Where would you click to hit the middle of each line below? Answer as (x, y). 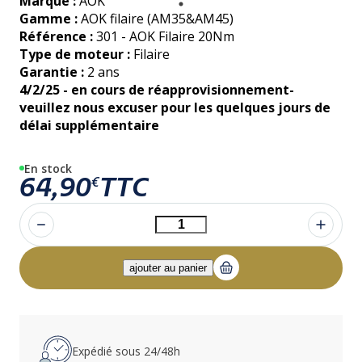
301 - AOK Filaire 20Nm (164, 36)
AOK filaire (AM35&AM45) (156, 18)
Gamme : (48, 18)
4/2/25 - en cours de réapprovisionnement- (157, 89)
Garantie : (52, 72)
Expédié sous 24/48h (126, 351)
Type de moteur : (76, 54)
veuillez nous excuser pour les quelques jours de (175, 107)
